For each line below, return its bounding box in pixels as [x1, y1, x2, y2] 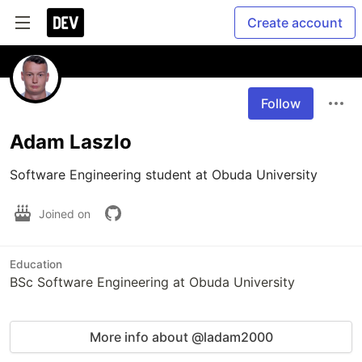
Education [10, 258, 62, 271]
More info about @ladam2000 [89, 329, 273, 345]
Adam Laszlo [10, 130, 132, 154]
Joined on [39, 206, 94, 221]
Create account [247, 15, 343, 31]
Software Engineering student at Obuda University [10, 166, 322, 183]
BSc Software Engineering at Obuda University [10, 274, 295, 290]
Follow [261, 95, 301, 112]
